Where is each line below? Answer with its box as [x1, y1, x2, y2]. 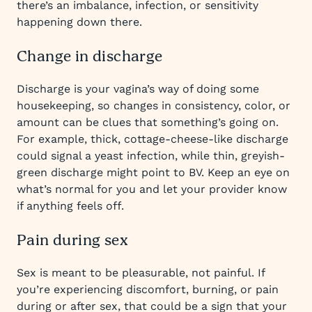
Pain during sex [17, 229, 128, 253]
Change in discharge [17, 45, 163, 69]
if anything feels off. [17, 199, 124, 212]
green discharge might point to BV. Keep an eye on [17, 166, 290, 179]
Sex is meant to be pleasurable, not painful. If [17, 266, 265, 279]
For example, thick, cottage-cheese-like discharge [17, 132, 288, 146]
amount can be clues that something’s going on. [17, 116, 279, 129]
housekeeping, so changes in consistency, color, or [17, 99, 290, 112]
